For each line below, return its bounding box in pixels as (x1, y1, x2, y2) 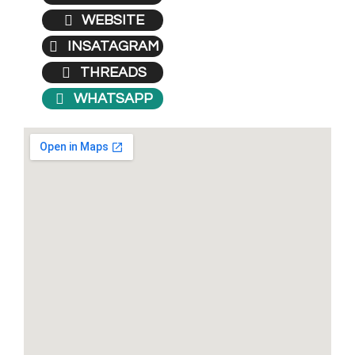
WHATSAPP (73, 91, 153, 107)
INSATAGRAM (67, 39, 159, 55)
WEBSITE (82, 13, 145, 29)
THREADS (79, 65, 147, 81)
